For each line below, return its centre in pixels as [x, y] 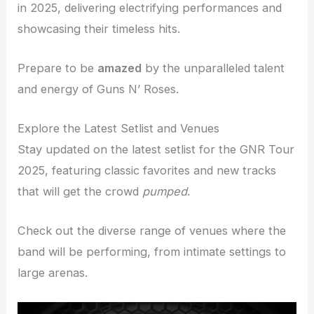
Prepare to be [58, 68]
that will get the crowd [80, 192]
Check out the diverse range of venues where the [152, 231]
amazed [120, 68]
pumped [165, 192]
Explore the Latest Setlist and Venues [119, 129]
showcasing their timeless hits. [99, 28]
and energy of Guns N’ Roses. [98, 89]
